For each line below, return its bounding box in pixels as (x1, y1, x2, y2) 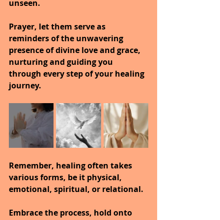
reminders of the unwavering (9, 32, 125, 44)
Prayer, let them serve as (9, 21, 108, 32)
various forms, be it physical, (9, 171, 124, 183)
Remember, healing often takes (9, 160, 134, 171)
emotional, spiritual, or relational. (9, 183, 143, 194)
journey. (9, 80, 41, 91)
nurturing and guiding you (9, 56, 115, 67)
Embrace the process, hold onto (9, 207, 134, 218)
